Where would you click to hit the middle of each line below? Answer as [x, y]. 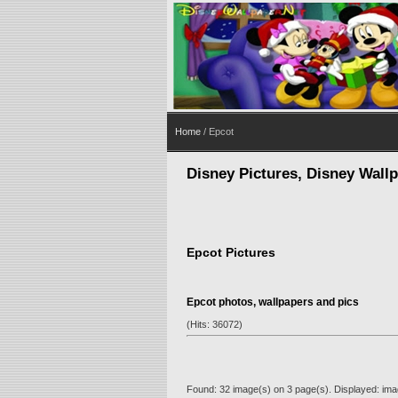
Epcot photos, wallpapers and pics [273, 302]
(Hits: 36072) [215, 325]
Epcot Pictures [231, 252]
